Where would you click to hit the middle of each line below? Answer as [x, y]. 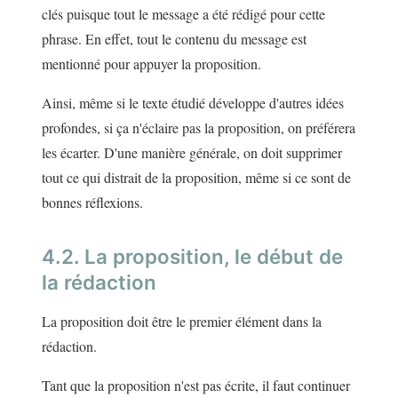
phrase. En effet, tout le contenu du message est [174, 39]
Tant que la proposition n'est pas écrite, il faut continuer [196, 386]
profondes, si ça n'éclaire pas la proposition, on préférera [199, 128]
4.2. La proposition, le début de [192, 257]
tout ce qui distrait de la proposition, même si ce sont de [196, 178]
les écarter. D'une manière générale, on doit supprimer [192, 153]
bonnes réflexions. [92, 203]
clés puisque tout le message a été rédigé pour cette [183, 14]
